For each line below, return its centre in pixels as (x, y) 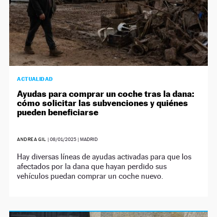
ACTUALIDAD (35, 79)
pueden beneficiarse (58, 112)
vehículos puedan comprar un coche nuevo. (90, 176)
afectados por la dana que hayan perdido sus (92, 166)
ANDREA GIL (32, 139)
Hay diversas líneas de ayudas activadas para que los (104, 156)
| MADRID (87, 139)
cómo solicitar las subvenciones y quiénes (103, 103)
